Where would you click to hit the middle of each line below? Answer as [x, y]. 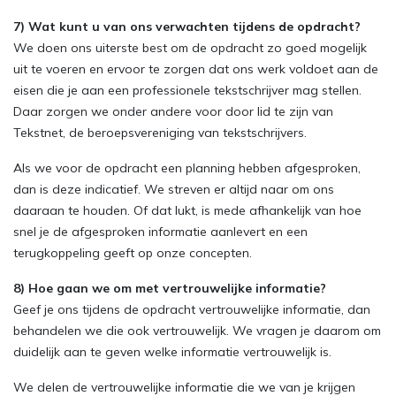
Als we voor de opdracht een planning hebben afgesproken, [187, 168]
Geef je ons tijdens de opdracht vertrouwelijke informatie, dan [192, 309]
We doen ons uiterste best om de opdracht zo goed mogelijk [190, 48]
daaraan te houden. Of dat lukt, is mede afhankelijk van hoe [187, 210]
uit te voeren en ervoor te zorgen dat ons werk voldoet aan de [196, 69]
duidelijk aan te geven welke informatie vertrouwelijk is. [172, 352]
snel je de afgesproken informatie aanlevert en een [160, 232]
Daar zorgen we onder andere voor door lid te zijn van [173, 111]
